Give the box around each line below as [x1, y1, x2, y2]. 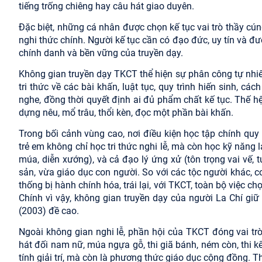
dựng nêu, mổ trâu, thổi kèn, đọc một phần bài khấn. [19, 106, 233, 118]
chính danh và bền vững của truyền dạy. [19, 47, 183, 58]
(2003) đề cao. [19, 205, 79, 216]
